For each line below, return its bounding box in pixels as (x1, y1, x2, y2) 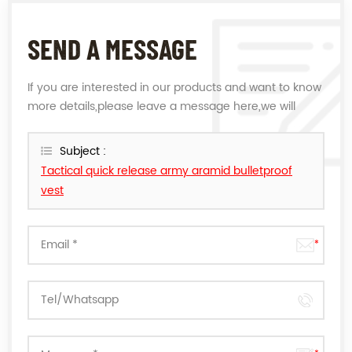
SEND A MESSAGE (27, 31, 197, 65)
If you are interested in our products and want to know (27, 78, 321, 97)
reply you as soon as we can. (27, 115, 184, 134)
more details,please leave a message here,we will (27, 97, 295, 115)
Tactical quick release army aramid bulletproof (41, 161, 292, 180)
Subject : (60, 141, 106, 160)
